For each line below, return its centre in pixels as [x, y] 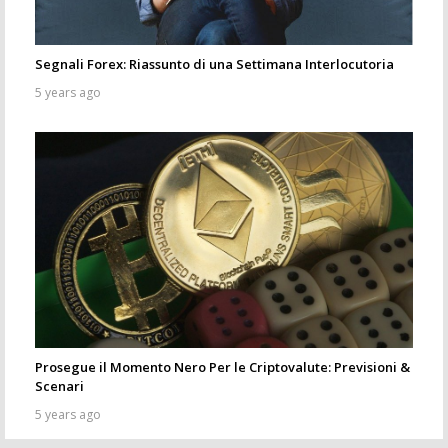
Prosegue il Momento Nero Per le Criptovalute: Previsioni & [222, 366]
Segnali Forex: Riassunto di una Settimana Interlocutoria [214, 64]
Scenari [59, 385]
